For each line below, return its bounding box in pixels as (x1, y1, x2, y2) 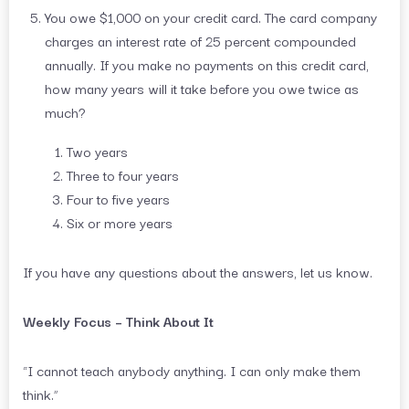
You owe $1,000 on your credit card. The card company (45, 5, 377, 27)
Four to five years (67, 187, 170, 210)
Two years (67, 140, 128, 163)
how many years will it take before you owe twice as (45, 76, 359, 99)
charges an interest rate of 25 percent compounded (45, 28, 356, 51)
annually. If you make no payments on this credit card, (45, 52, 369, 75)
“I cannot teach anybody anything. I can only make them (23, 359, 361, 382)
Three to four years (67, 163, 179, 186)
